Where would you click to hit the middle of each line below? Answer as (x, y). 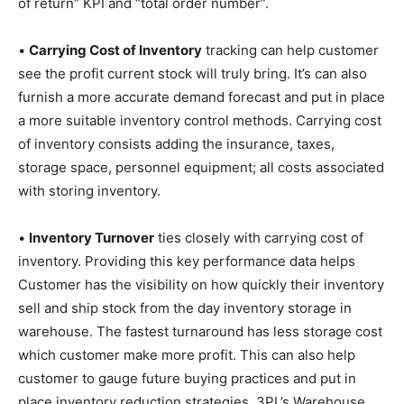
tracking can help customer (290, 50)
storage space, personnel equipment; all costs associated (201, 168)
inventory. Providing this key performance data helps (187, 262)
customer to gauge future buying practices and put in (187, 379)
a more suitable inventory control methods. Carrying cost (200, 121)
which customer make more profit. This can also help (187, 355)
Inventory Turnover (92, 238)
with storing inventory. (89, 191)
